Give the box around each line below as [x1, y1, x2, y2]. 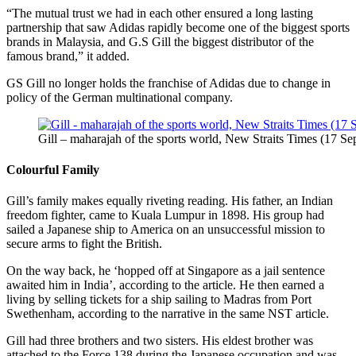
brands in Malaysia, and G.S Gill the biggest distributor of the [6, 34, 314, 48]
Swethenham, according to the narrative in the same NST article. [6, 307, 329, 321]
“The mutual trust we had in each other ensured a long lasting [6, 6, 313, 20]
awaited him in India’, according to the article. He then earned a [6, 278, 324, 292]
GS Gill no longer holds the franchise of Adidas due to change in [6, 75, 331, 90]
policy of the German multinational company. [6, 90, 233, 104]
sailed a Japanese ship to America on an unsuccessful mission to [6, 222, 325, 237]
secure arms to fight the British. [6, 237, 162, 251]
